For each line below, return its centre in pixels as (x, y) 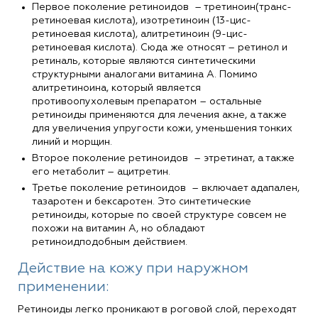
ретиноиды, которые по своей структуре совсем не (159, 215)
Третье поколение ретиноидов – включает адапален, (166, 188)
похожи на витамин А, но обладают (118, 228)
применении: (63, 286)
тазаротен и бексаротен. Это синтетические (142, 201)
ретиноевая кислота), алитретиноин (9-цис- (140, 34)
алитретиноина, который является (116, 88)
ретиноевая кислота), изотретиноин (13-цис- (142, 20)
